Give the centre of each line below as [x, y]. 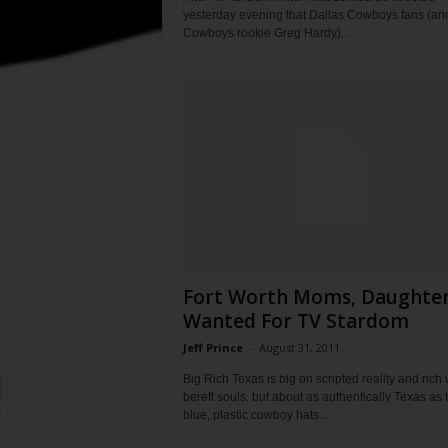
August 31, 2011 [299, 348]
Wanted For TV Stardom [295, 321]
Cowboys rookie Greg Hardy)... [266, 33]
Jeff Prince [212, 348]
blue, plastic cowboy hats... [255, 415]
